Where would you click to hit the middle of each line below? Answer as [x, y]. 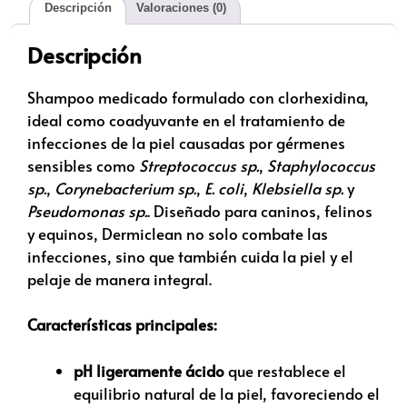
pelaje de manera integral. [119, 278]
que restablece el [285, 370]
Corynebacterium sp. [125, 188]
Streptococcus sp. [199, 165]
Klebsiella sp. [298, 188]
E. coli [224, 188]
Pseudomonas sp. [87, 210]
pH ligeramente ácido [149, 370]
